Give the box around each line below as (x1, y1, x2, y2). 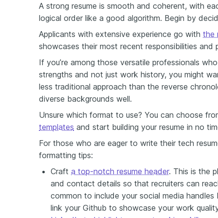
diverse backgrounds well (39, 94, 130, 104)
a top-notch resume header (71, 166, 169, 176)
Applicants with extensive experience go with (39, 29, 203, 39)
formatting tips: (39, 150, 93, 160)
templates (39, 122, 74, 132)
